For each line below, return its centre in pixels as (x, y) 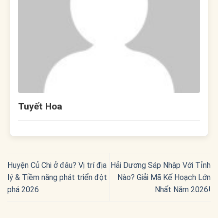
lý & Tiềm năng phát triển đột (57, 177)
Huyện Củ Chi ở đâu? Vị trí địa (57, 165)
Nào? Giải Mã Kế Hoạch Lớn (164, 177)
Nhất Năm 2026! (183, 189)
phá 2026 (23, 189)
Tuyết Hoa (40, 107)
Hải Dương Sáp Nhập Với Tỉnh (161, 165)
